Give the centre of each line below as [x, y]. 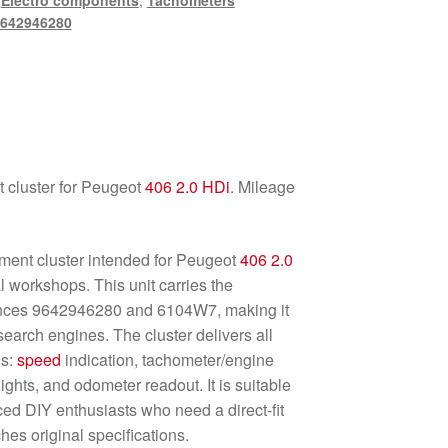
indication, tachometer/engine [168, 359]
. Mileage [263, 186]
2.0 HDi [203, 186]
